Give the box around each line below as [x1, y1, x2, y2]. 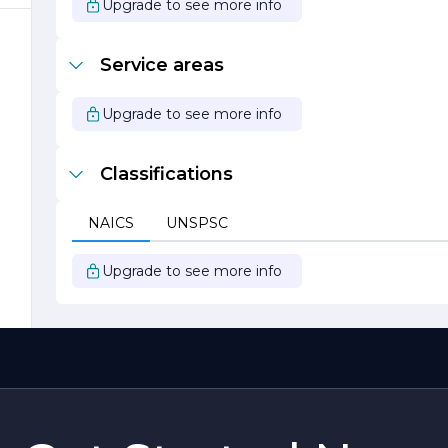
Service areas [100, 54, 224, 76]
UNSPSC [166, 214, 228, 232]
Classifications [100, 163, 233, 185]
